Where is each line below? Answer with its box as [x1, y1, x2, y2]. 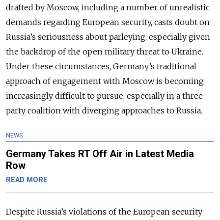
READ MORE [6, 175, 48, 184]
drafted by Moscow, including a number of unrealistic [6, 2, 210, 12]
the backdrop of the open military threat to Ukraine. [6, 46, 203, 56]
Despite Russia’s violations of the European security [6, 206, 202, 217]
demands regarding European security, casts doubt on [6, 17, 210, 27]
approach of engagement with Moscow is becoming [6, 76, 204, 86]
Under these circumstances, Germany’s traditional [6, 61, 196, 71]
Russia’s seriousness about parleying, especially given [6, 31, 210, 42]
